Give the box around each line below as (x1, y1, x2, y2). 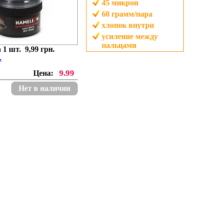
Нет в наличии (19, 84, 70, 92)
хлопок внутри (102, 21, 154, 29)
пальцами (102, 41, 136, 49)
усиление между (102, 32, 158, 41)
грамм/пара (111, 10, 153, 18)
